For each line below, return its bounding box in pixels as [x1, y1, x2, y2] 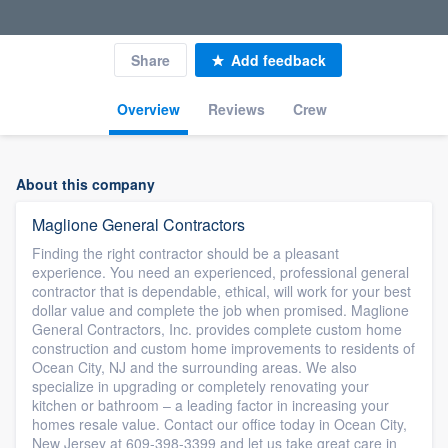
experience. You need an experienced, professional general [32, 262, 409, 282]
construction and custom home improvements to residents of [32, 338, 415, 358]
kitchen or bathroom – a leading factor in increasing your [32, 395, 389, 415]
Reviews [208, 99, 265, 119]
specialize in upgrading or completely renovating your [32, 376, 369, 396]
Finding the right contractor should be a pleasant [32, 243, 339, 263]
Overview [117, 99, 180, 119]
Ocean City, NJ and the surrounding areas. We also [32, 357, 357, 377]
